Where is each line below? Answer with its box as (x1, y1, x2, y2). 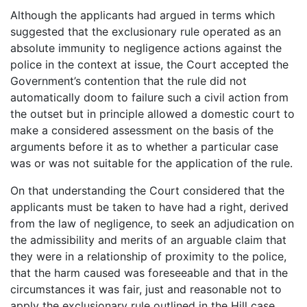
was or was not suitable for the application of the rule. (10, 156, 293, 171)
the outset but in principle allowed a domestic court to (10, 107, 295, 121)
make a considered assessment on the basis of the (10, 123, 273, 138)
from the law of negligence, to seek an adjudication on (10, 217, 294, 231)
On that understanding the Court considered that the (10, 184, 284, 198)
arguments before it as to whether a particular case (10, 140, 278, 154)
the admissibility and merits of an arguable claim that (10, 233, 286, 247)
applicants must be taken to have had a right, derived (10, 200, 288, 214)
